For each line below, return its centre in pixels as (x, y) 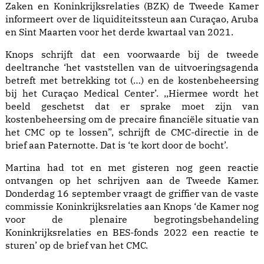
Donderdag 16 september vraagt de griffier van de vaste (132, 194)
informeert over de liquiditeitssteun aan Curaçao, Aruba (132, 19)
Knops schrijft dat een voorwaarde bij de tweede (132, 55)
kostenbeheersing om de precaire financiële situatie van (132, 119)
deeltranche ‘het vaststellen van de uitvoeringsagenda (132, 67)
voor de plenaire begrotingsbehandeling (132, 220)
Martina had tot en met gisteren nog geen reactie (132, 168)
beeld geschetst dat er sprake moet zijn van (132, 106)
